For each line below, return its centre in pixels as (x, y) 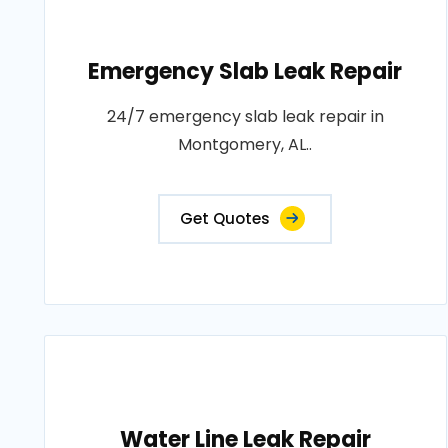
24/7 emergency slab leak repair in (245, 117)
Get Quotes (225, 219)
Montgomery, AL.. (245, 145)
